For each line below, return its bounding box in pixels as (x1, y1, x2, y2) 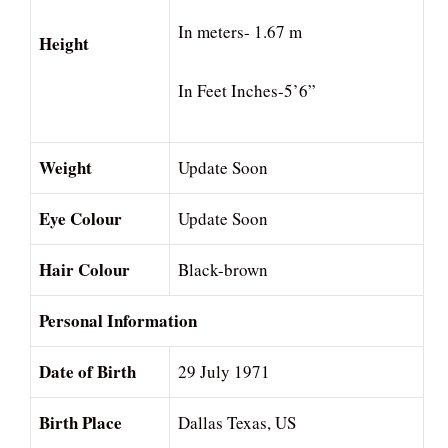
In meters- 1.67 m (178, 19, 302, 43)
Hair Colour (39, 257, 130, 283)
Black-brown (178, 258, 268, 282)
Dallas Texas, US (178, 411, 296, 435)
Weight (39, 155, 92, 181)
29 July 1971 (178, 360, 270, 384)
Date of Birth (39, 359, 136, 385)
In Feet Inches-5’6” (178, 79, 316, 103)
